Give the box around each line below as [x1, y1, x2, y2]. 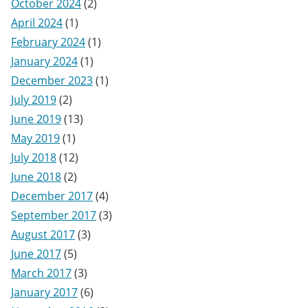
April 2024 [11, 15, 63, 30]
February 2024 [11, 34, 85, 49]
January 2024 [11, 54, 78, 69]
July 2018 [11, 150, 56, 165]
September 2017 [11, 208, 96, 223]
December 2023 [11, 73, 93, 88]
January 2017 [11, 285, 78, 300]
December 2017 [11, 188, 93, 203]
